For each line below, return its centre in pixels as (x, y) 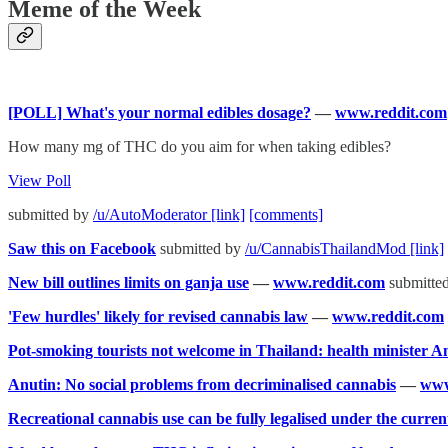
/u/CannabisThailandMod (327, 248)
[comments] (286, 214)
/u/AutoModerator (152, 214)
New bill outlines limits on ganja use (128, 282)
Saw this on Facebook (82, 248)
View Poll (39, 180)
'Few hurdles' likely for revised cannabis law (158, 316)
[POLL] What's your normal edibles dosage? (159, 112)
